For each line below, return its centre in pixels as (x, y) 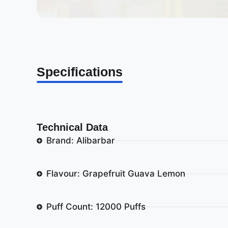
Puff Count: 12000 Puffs (96, 206)
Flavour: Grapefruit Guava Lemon (116, 173)
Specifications (80, 72)
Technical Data (72, 127)
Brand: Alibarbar (80, 140)
